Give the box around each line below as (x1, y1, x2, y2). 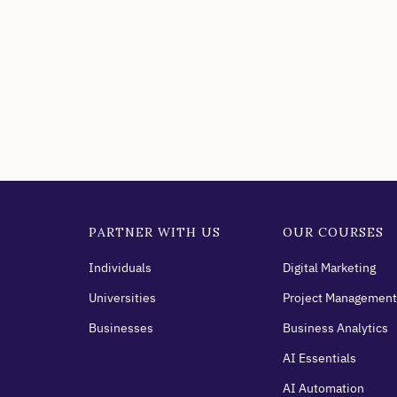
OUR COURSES (283, 224, 384, 241)
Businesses (89, 320, 153, 337)
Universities (89, 290, 156, 307)
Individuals (89, 260, 152, 276)
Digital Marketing (283, 260, 376, 276)
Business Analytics (283, 320, 388, 337)
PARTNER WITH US (89, 224, 221, 241)
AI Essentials (283, 350, 356, 367)
